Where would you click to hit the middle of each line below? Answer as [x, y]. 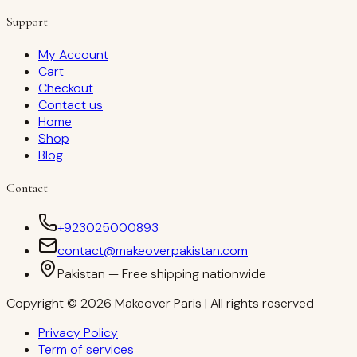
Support [27, 21]
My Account [73, 54]
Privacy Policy [78, 333]
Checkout [66, 88]
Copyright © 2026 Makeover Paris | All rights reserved [160, 304]
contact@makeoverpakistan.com [153, 251]
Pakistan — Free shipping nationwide [162, 274]
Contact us [71, 104]
